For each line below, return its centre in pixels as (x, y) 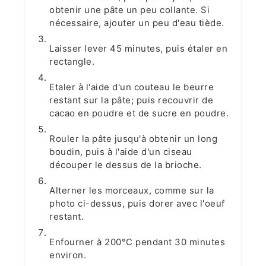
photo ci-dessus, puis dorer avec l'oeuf (137, 203)
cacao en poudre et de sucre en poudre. (139, 113)
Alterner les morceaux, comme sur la (132, 190)
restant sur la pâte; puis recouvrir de (132, 100)
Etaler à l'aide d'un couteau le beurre (132, 87)
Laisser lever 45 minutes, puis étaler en (139, 48)
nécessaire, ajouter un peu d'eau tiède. (137, 23)
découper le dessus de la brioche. (126, 164)
